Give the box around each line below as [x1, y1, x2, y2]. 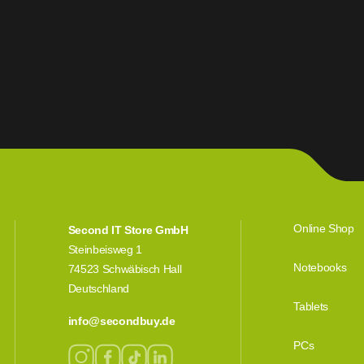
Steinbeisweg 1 [67, 243, 142, 256]
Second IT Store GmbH [67, 223, 188, 236]
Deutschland [67, 282, 129, 295]
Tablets [293, 300, 328, 313]
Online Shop [293, 222, 354, 235]
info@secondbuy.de [67, 314, 175, 327]
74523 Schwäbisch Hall [67, 262, 182, 275]
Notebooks [293, 261, 347, 274]
